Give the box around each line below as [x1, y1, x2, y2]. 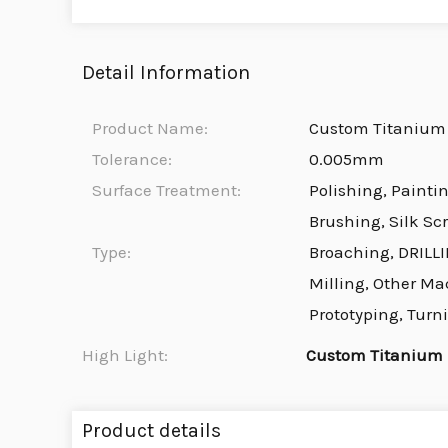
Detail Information [82, 61, 250, 85]
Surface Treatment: [92, 180, 241, 201]
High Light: [82, 345, 168, 366]
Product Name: [92, 118, 208, 139]
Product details [82, 419, 221, 443]
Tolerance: [92, 149, 172, 170]
